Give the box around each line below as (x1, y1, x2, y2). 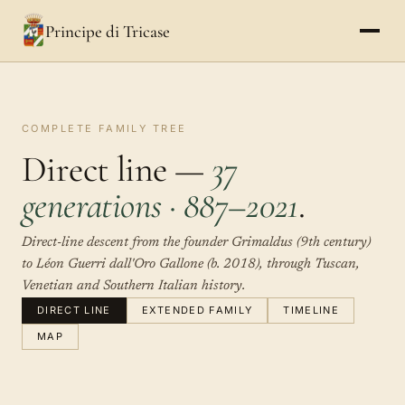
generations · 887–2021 (22, 184, 298, 227)
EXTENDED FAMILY (141, 304, 253, 316)
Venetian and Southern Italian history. (22, 279, 245, 293)
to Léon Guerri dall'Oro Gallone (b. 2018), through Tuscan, (22, 258, 360, 271)
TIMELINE (283, 304, 339, 316)
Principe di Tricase (44, 20, 170, 42)
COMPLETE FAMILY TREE (22, 122, 187, 135)
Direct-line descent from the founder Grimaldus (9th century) (22, 236, 371, 250)
